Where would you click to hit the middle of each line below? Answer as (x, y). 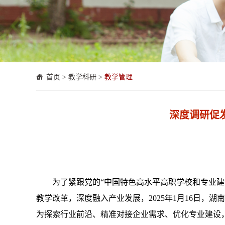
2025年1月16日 (175, 198)
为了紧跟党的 (76, 182)
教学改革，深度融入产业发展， (92, 198)
